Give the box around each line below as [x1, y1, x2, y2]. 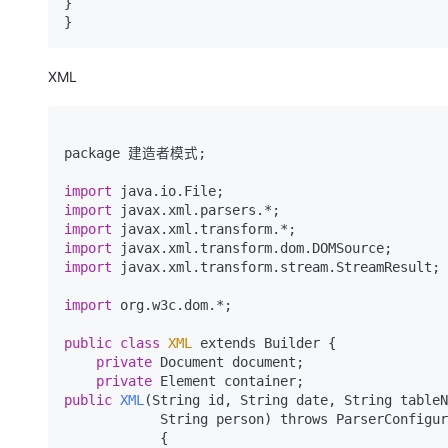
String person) [160, 411, 272, 427]
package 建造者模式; [64, 145, 206, 161]
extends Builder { [192, 335, 336, 351]
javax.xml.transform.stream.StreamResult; [112, 259, 440, 275]
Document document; [152, 354, 304, 370]
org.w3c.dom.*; [112, 297, 232, 313]
